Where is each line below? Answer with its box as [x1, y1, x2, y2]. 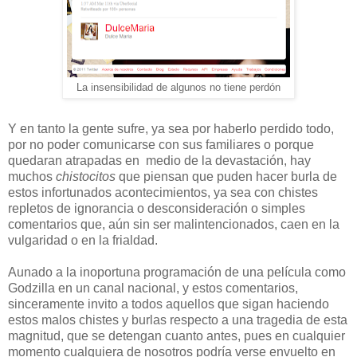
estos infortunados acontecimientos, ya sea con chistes [8, 185, 318, 199]
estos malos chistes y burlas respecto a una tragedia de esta [8, 312, 347, 327]
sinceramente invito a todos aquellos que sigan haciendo [8, 296, 329, 311]
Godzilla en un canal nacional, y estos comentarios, [8, 280, 298, 295]
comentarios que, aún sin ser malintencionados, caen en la [8, 217, 339, 231]
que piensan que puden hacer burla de [116, 169, 337, 183]
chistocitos [56, 169, 116, 183]
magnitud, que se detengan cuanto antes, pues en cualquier [8, 328, 345, 343]
